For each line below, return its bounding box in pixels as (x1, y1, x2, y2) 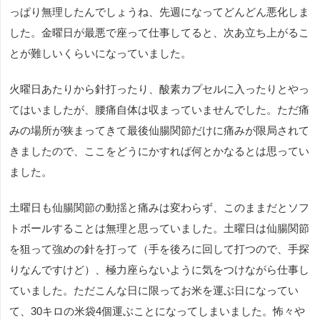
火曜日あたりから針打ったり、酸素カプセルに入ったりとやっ (9, 83, 309, 96)
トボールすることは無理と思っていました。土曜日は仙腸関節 (9, 222, 309, 235)
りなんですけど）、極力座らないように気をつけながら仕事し (9, 264, 309, 276)
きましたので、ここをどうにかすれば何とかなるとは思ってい (9, 145, 309, 158)
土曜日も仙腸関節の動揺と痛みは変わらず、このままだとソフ (9, 201, 309, 214)
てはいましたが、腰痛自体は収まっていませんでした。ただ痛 (9, 104, 309, 116)
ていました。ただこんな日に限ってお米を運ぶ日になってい (9, 284, 299, 297)
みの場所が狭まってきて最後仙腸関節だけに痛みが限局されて (9, 124, 309, 137)
